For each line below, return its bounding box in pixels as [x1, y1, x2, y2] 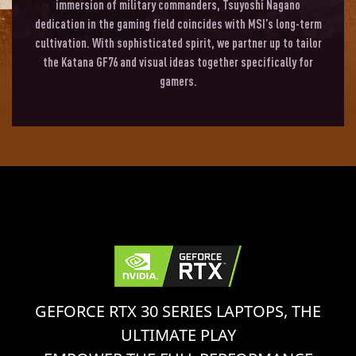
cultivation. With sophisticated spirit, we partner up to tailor [34, 35, 322, 50]
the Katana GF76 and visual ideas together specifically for [43, 54, 313, 69]
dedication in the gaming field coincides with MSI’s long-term [34, 16, 322, 31]
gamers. [159, 73, 197, 88]
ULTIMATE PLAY [120, 323, 236, 346]
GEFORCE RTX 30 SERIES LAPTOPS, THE [35, 300, 321, 322]
